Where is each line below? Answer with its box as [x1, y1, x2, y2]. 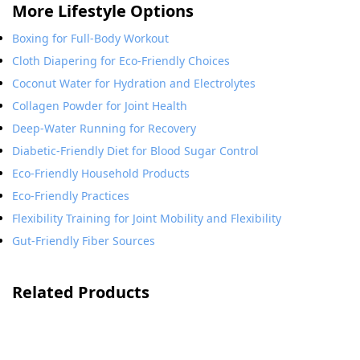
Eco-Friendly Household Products [12, 166, 190, 181]
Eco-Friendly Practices [12, 188, 129, 203]
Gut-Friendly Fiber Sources [12, 233, 155, 248]
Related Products [12, 281, 149, 303]
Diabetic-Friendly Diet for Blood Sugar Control [12, 143, 259, 158]
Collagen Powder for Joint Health [12, 98, 187, 113]
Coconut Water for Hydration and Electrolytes [12, 76, 256, 91]
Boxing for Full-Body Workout [12, 31, 169, 46]
